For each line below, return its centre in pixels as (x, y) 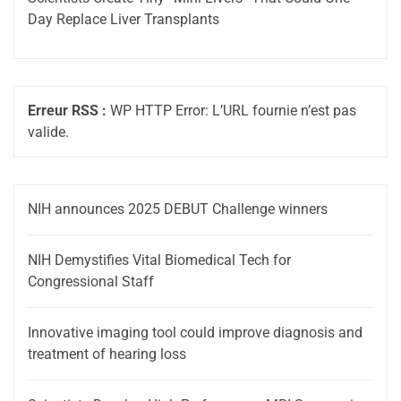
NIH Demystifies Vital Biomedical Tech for (159, 260)
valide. (48, 132)
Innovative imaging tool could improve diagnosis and (195, 333)
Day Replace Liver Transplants (124, 20)
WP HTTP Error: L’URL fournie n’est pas (231, 111)
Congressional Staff (91, 282)
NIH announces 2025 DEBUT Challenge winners (178, 209)
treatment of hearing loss (107, 354)
